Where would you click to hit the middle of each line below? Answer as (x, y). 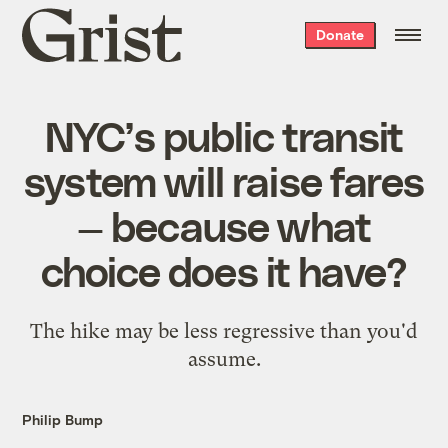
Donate (339, 34)
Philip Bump (63, 419)
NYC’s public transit (224, 134)
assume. (224, 358)
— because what (224, 224)
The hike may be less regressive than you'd (224, 330)
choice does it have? (224, 269)
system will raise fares (224, 179)
